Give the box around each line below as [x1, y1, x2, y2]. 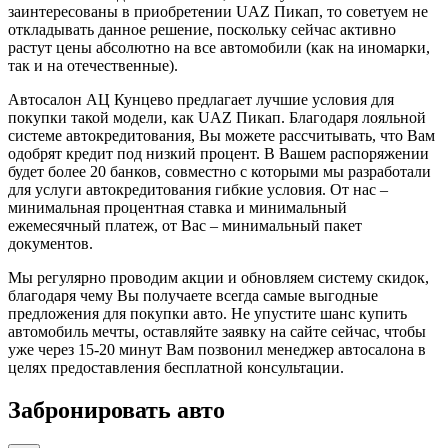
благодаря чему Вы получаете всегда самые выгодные [8, 286, 378, 304]
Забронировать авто [8, 396, 225, 423]
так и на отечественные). [8, 56, 178, 74]
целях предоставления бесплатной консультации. [8, 358, 344, 376]
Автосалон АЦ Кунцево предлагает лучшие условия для [8, 90, 394, 108]
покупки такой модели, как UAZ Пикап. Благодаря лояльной [8, 108, 426, 126]
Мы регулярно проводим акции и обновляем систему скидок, [8, 268, 429, 286]
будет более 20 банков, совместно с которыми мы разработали [8, 162, 431, 180]
